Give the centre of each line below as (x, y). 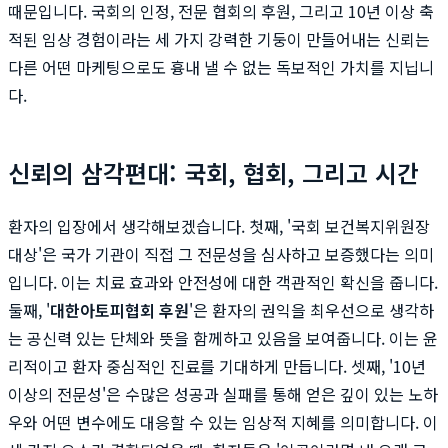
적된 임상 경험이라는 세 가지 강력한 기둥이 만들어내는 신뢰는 (219, 38)
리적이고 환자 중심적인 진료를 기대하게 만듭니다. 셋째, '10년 (217, 365)
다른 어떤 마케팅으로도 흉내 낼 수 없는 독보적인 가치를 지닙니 (221, 66)
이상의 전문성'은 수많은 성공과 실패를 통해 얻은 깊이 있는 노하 (223, 393)
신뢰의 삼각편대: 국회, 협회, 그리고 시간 (213, 172)
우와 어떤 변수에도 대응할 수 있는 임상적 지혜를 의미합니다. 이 (223, 421)
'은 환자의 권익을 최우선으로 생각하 (311, 309)
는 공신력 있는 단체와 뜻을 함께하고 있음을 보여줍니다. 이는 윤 (223, 337)
